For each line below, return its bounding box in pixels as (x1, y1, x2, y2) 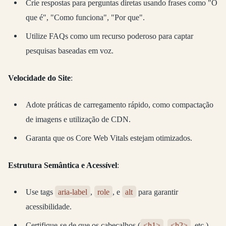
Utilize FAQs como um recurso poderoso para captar (25, 31, 193, 41)
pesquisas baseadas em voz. (25, 45, 114, 55)
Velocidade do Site (8, 73, 71, 83)
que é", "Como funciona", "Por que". (25, 12, 145, 22)
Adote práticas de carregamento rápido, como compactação (25, 100, 213, 110)
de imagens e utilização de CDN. (25, 115, 131, 125)
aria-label (58, 187, 87, 197)
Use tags (25, 187, 55, 197)
